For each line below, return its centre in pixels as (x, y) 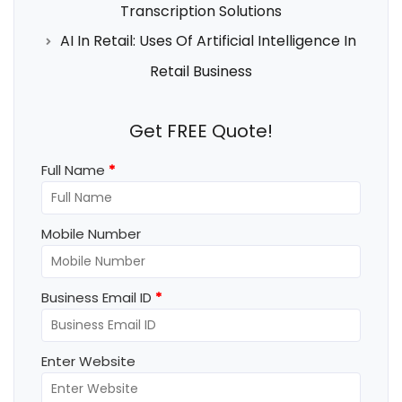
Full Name (73, 170)
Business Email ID (96, 297)
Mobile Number (91, 233)
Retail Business (201, 71)
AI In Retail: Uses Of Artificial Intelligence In (208, 40)
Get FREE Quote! (201, 131)
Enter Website (88, 361)
